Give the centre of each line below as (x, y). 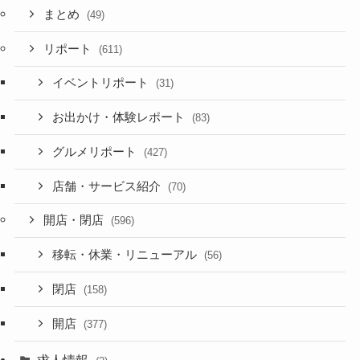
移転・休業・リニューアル (127, 255)
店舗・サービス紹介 (108, 186)
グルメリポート (96, 151)
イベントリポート (102, 83)
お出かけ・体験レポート (121, 118)
